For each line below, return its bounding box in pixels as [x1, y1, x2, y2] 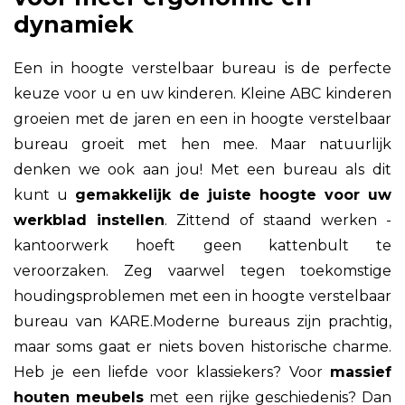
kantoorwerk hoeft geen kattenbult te [14, 236, 391, 254]
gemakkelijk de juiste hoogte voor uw [75, 185, 391, 203]
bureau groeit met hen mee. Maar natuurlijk [14, 135, 391, 153]
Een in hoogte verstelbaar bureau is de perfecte [14, 59, 391, 77]
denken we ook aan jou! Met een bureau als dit [14, 160, 391, 178]
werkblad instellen [14, 211, 165, 229]
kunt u [14, 185, 75, 203]
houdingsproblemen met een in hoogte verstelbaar [14, 287, 391, 305]
